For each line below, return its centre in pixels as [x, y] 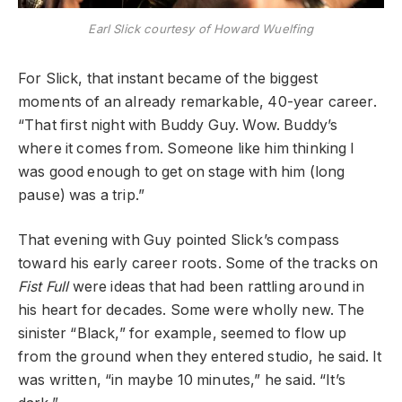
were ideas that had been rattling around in [218, 287]
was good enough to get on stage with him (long [182, 171]
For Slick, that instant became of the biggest [168, 78]
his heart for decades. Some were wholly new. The [192, 310]
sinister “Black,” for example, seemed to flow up [183, 334]
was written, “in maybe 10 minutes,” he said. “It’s [182, 380]
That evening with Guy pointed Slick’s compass [179, 240]
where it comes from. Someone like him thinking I [187, 148]
